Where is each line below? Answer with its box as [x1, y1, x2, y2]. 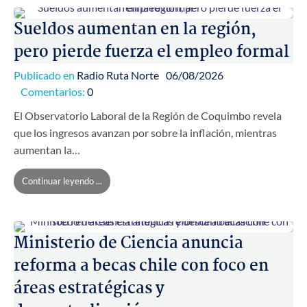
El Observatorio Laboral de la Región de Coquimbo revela [14, 108, 282, 122]
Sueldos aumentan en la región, [14, 17, 256, 43]
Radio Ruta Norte [77, 68, 159, 82]
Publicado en [14, 68, 77, 82]
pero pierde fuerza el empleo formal [14, 40, 289, 66]
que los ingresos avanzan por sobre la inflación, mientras [14, 125, 277, 139]
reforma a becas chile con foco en [14, 253, 269, 279]
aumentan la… [14, 143, 80, 156]
